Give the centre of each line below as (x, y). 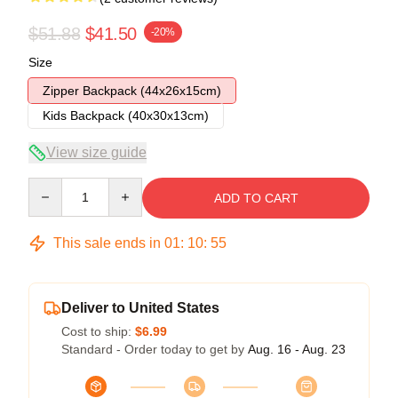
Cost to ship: (98, 331)
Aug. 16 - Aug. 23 (297, 349)
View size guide (96, 152)
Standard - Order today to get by (155, 349)
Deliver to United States (140, 307)
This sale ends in (107, 243)
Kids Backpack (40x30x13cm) (126, 115)
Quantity (51, 185)
